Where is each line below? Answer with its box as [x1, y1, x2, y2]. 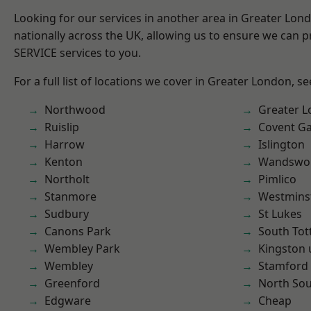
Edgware [44, 293, 91, 308]
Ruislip [44, 119, 79, 135]
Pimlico [258, 171, 296, 187]
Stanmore [44, 189, 96, 204]
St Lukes [258, 206, 302, 221]
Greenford [44, 276, 100, 291]
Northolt [44, 171, 90, 187]
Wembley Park [44, 241, 120, 256]
